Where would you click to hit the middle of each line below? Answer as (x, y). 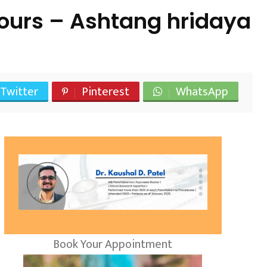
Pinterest (105, 92)
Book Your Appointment (113, 245)
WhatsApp (202, 92)
